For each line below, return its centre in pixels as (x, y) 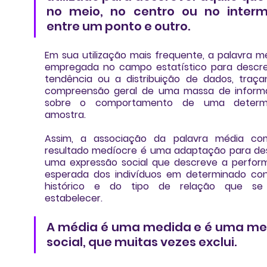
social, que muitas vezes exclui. (141, 242)
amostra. (66, 115)
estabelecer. (73, 198)
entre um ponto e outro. (118, 27)
